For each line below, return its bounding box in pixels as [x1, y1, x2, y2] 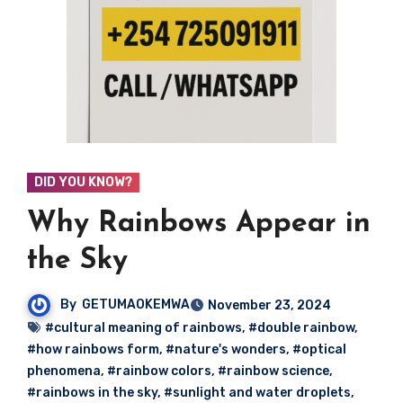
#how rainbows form [26, 341, 159, 357]
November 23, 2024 [207, 297, 331, 313]
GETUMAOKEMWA [81, 297, 190, 313]
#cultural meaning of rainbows [44, 319, 242, 336]
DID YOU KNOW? [33, 174, 132, 190]
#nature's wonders [165, 341, 286, 357]
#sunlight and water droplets [163, 384, 351, 400]
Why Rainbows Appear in [26, 209, 371, 238]
